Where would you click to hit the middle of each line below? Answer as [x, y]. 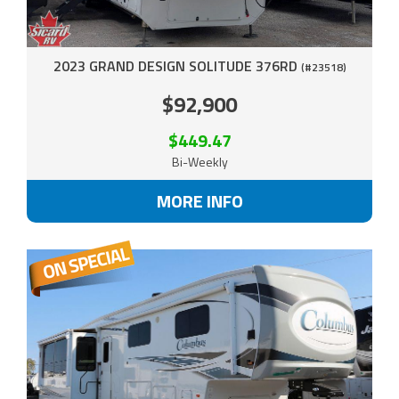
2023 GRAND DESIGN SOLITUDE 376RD [177, 66]
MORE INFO [199, 201]
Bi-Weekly [199, 162]
